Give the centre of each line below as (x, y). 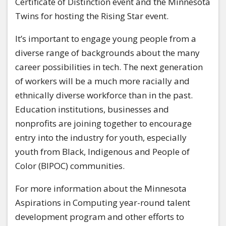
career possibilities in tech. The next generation (109, 67)
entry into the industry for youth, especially (101, 138)
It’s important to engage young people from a (106, 39)
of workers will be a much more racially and (102, 81)
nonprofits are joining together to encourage (103, 124)
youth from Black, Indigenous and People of (102, 152)
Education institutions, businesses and (92, 109)
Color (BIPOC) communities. (70, 166)
